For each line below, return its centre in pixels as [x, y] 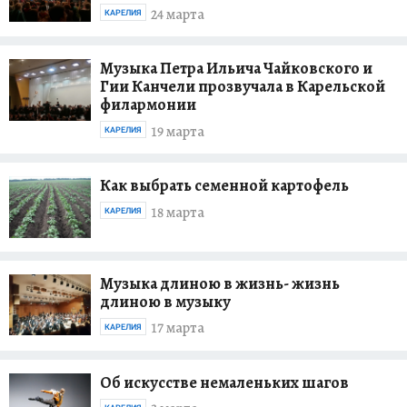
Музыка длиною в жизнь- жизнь [220, 283]
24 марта [178, 14]
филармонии [148, 105]
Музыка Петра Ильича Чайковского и [236, 69]
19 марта [178, 131]
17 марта [178, 328]
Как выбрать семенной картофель [224, 186]
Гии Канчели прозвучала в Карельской [243, 87]
